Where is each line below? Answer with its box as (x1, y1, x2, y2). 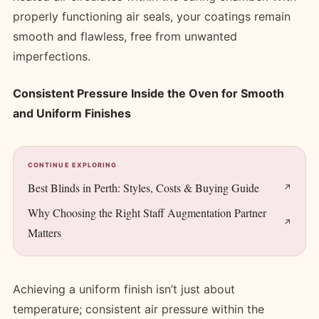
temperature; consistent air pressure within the (13, 301, 264, 316)
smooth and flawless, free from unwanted (13, 28, 237, 43)
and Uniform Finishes (13, 105, 131, 120)
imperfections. (13, 48, 94, 63)
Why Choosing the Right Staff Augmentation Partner (28, 204, 266, 220)
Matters (28, 224, 61, 240)
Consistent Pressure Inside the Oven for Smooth (13, 85, 284, 100)
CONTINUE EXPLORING (28, 160, 117, 169)
